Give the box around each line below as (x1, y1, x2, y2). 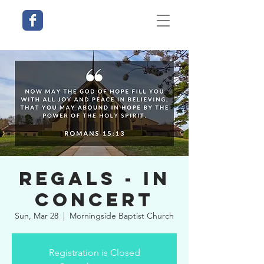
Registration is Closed (48, 247, 140, 258)
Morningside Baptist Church (70, 210, 174, 221)
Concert (35, 188, 154, 212)
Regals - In (18, 167, 170, 190)
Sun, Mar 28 (15, 210, 58, 221)
